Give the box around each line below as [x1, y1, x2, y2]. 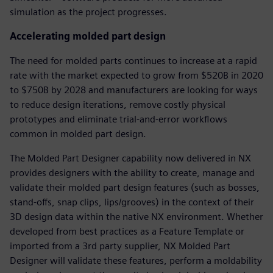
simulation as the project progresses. [10, 5, 167, 18]
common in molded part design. [10, 127, 146, 140]
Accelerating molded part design [10, 30, 166, 42]
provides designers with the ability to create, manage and [10, 166, 255, 179]
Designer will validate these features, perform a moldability [10, 254, 262, 266]
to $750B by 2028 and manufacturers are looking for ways [10, 83, 258, 96]
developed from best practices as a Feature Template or [10, 225, 244, 237]
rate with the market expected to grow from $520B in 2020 [10, 69, 263, 81]
